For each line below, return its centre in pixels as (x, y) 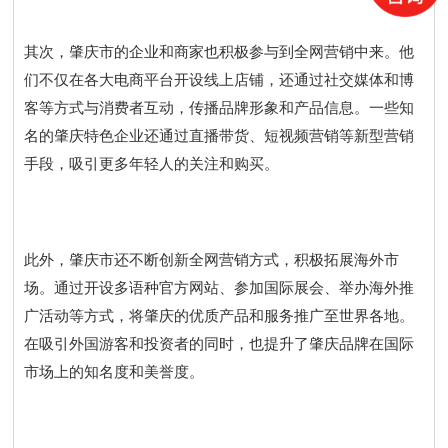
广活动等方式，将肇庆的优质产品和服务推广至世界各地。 (219, 316)
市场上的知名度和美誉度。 (114, 372)
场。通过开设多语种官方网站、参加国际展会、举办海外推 (219, 288)
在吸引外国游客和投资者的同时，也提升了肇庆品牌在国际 (219, 344)
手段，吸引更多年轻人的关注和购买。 (152, 164)
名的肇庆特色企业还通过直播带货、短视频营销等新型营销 (219, 136)
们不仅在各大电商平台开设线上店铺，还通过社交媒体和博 (219, 80)
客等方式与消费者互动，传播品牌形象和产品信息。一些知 (219, 108)
